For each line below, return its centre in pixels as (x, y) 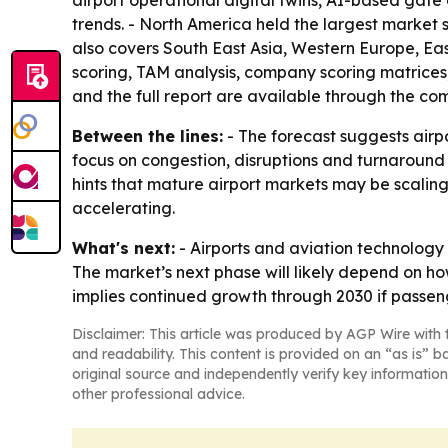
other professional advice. (158, 394)
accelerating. (123, 208)
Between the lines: (147, 136)
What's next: (123, 248)
